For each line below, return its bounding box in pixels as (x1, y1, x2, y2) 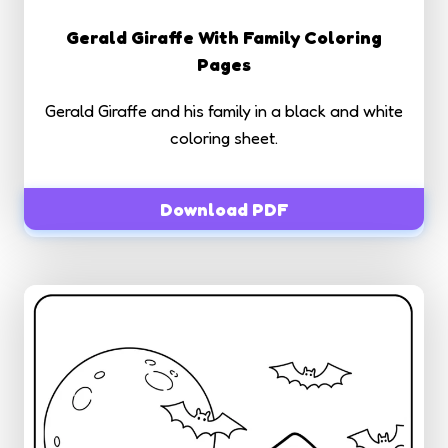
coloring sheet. (170, 126, 278, 148)
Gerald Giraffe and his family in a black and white (45, 99, 403, 121)
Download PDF (159, 197, 289, 220)
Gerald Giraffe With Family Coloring (66, 25, 382, 48)
